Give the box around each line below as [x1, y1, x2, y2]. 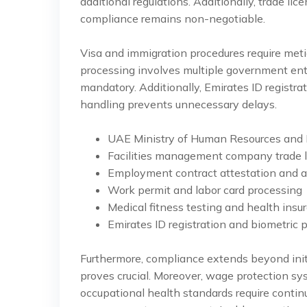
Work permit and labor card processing [108, 183, 302, 197]
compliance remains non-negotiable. [80, 12, 265, 25]
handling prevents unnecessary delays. [80, 97, 277, 111]
